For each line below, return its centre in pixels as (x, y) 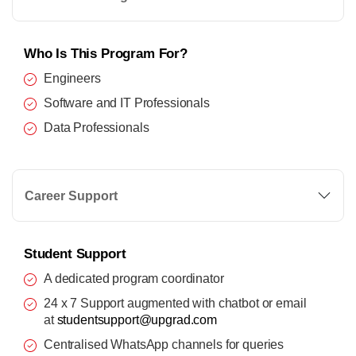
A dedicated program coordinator (134, 278)
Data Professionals (97, 127)
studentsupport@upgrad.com (137, 319)
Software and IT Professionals (127, 102)
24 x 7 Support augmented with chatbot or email (175, 302)
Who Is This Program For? (106, 53)
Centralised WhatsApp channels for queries (164, 344)
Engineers (72, 77)
